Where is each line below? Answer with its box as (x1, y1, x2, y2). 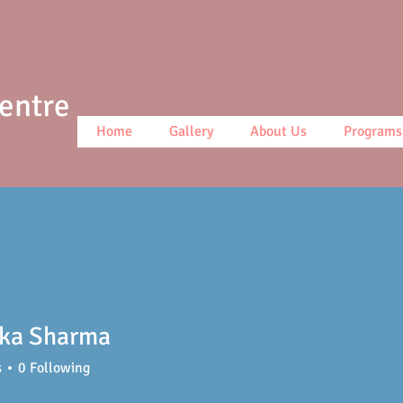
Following (30, 359, 90, 377)
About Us (250, 122, 307, 140)
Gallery (169, 122, 213, 140)
